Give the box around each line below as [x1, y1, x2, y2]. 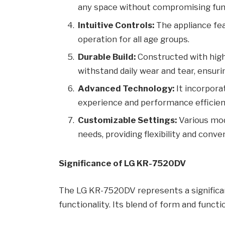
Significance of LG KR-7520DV [59, 158, 186, 169]
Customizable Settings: [78, 115, 177, 126]
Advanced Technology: [78, 83, 175, 94]
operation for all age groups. [78, 34, 190, 44]
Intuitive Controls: [78, 20, 155, 30]
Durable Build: [78, 51, 136, 62]
